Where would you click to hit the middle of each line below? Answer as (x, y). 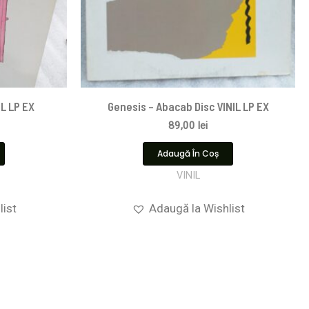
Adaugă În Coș (188, 153)
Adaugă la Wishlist (197, 208)
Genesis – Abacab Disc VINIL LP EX (188, 106)
